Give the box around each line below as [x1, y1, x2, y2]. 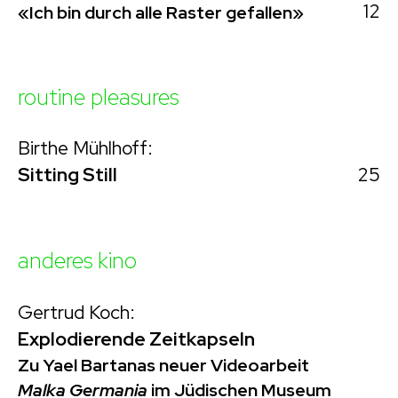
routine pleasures [18, 82, 179, 113]
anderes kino [18, 245, 137, 276]
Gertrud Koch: [18, 299, 135, 324]
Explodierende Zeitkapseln [18, 326, 255, 351]
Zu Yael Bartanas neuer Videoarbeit [18, 353, 309, 377]
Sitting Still [18, 163, 117, 187]
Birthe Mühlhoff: [18, 136, 153, 161]
